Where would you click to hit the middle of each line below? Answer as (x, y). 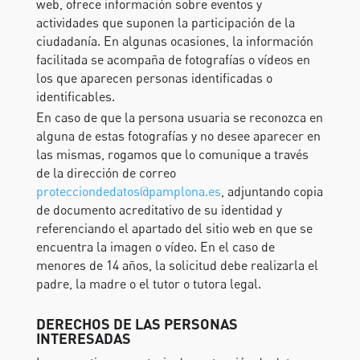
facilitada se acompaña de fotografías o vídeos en (173, 59)
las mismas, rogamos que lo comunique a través (172, 154)
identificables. (75, 96)
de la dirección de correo (106, 173)
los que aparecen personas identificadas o (154, 78)
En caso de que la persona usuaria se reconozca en (179, 117)
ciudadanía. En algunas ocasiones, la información (174, 41)
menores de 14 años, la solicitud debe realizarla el (177, 265)
